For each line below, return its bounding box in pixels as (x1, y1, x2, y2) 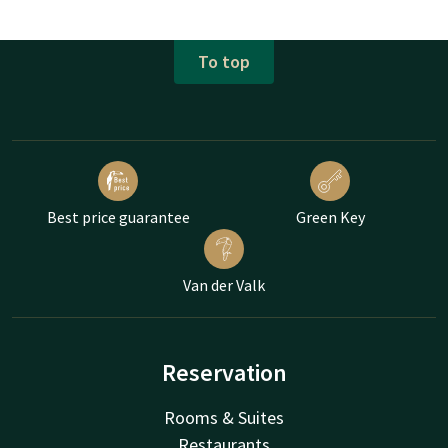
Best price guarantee (46, 206, 190, 227)
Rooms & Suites (164, 405, 284, 429)
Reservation (161, 356, 287, 388)
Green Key (295, 206, 365, 227)
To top (198, 50, 250, 74)
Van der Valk (183, 274, 265, 295)
